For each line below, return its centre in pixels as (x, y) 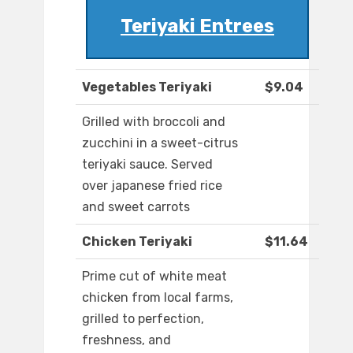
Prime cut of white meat (154, 277)
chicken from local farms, (158, 298)
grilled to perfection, (143, 319)
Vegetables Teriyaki (147, 87)
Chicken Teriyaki (137, 242)
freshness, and (126, 340)
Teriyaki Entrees (197, 26)
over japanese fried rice (152, 186)
